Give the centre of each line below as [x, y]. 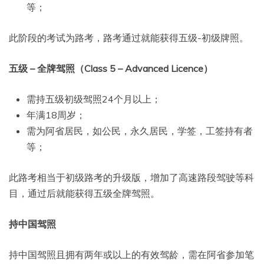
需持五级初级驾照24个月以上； [94, 99]
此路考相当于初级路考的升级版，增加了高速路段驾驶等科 [131, 178]
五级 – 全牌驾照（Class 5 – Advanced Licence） [111, 69]
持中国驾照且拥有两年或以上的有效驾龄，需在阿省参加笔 [131, 255]
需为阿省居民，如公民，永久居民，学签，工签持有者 [140, 131]
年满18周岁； [56, 115]
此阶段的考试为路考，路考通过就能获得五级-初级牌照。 [129, 38]
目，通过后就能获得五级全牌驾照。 [84, 194]
